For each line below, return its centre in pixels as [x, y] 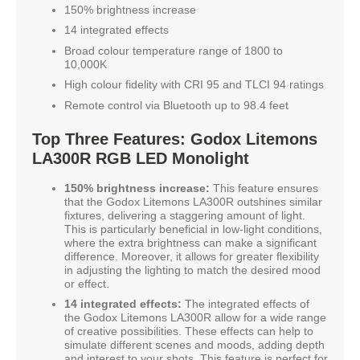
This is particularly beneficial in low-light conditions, [193, 229]
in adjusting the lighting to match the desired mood [192, 270]
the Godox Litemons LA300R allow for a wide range [195, 318]
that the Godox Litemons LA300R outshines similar [193, 201]
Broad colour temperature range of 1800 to [174, 50]
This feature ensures [264, 188]
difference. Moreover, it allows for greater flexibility [192, 256]
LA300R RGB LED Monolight [141, 158]
